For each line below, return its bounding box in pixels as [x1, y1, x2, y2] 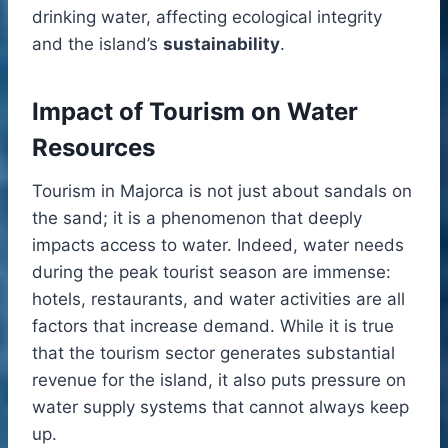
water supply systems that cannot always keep [32, 396, 409, 417]
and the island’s [32, 33, 163, 54]
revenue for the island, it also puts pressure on [32, 369, 406, 390]
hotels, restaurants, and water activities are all [32, 288, 405, 309]
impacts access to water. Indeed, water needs [32, 234, 404, 255]
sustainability [163, 33, 280, 54]
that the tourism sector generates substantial [32, 342, 395, 363]
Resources [32, 132, 155, 162]
